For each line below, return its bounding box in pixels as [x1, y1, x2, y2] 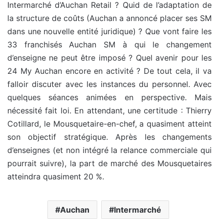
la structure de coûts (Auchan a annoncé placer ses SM [7, 13, 212, 23]
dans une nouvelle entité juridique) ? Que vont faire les [7, 26, 212, 37]
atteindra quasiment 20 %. [7, 172, 104, 182]
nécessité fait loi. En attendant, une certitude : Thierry [7, 106, 212, 116]
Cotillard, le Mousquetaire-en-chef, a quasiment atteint [7, 119, 212, 129]
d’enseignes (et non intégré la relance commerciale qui [7, 145, 212, 155]
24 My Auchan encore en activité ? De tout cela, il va [7, 66, 212, 76]
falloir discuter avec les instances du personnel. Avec [7, 79, 212, 89]
